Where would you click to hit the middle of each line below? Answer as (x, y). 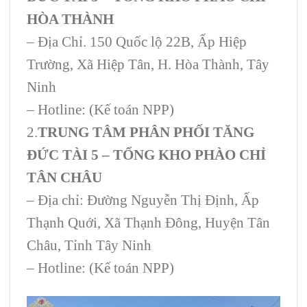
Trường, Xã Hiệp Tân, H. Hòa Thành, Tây (148, 64)
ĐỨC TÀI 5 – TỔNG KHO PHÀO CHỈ (146, 154)
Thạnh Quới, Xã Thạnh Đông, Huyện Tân (148, 222)
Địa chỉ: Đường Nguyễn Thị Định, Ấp (147, 199)
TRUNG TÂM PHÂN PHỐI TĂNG (146, 132)
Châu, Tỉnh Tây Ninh (89, 245)
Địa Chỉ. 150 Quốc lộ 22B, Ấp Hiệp (142, 41)
